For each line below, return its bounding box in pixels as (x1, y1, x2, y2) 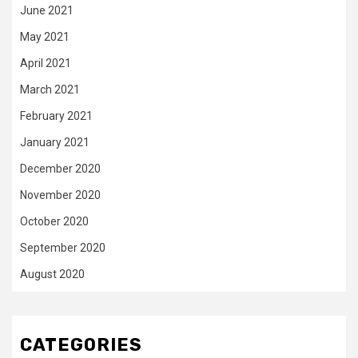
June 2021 (20, 4, 74, 18)
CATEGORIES (20, 334, 142, 356)
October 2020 (20, 215, 89, 229)
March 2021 (20, 83, 80, 97)
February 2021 (20, 109, 93, 123)
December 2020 (20, 162, 101, 176)
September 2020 (20, 241, 105, 255)
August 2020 (20, 268, 85, 281)
